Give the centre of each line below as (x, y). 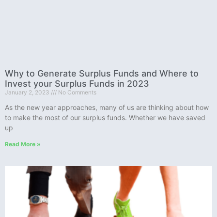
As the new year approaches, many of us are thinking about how (107, 107)
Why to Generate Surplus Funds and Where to (102, 73)
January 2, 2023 (28, 92)
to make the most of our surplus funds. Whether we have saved (105, 117)
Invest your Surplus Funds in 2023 (77, 83)
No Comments (77, 92)
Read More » (23, 144)
